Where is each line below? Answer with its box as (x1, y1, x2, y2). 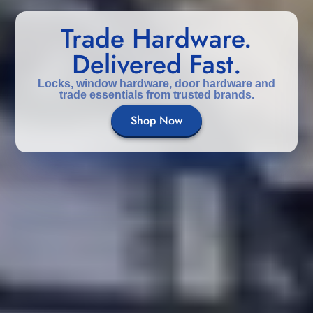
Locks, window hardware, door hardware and (38, 77, 275, 90)
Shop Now (131, 112, 182, 129)
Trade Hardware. (61, 20, 252, 58)
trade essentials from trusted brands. (59, 88, 254, 101)
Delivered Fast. (71, 45, 242, 84)
